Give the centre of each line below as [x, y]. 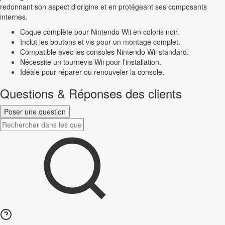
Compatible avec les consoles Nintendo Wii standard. [104, 52]
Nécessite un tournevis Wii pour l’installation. [91, 62]
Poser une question [35, 112]
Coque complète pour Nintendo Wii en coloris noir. [100, 32]
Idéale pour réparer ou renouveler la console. [92, 72]
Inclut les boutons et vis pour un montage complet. [100, 42]
